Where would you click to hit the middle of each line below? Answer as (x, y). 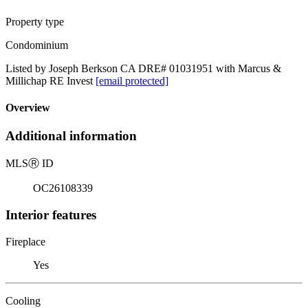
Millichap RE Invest (51, 80)
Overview (28, 108)
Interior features (51, 214)
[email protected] (132, 80)
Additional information (71, 136)
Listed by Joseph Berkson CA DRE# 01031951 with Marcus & (143, 68)
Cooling (23, 300)
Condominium (37, 45)
